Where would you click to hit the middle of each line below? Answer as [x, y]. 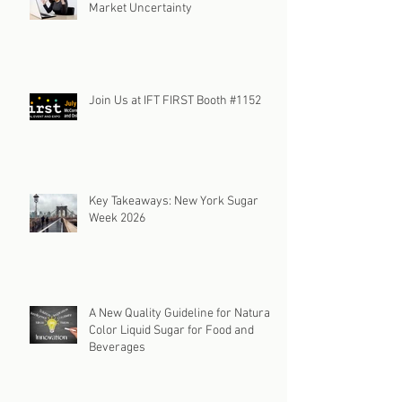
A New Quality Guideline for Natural [181, 314]
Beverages [117, 348]
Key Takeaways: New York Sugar [174, 202]
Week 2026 [117, 219]
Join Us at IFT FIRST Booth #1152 [175, 101]
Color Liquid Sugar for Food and [171, 331]
